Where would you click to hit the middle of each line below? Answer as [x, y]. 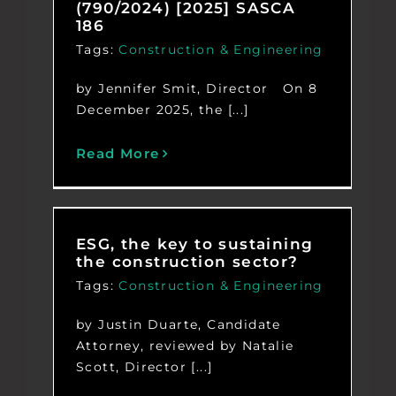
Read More [118, 154]
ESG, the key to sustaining [194, 244]
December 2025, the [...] [162, 110]
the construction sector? [187, 262]
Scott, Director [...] [144, 367]
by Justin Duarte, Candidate [178, 325]
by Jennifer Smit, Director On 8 [197, 89]
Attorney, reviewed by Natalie [185, 346]
